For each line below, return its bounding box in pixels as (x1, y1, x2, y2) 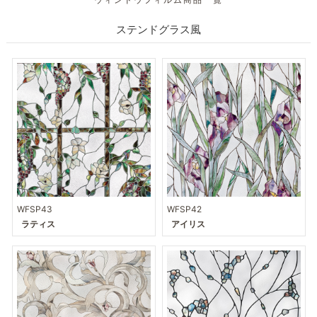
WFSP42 (166, 204, 202, 215)
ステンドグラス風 (116, 23, 201, 37)
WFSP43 (17, 204, 53, 215)
